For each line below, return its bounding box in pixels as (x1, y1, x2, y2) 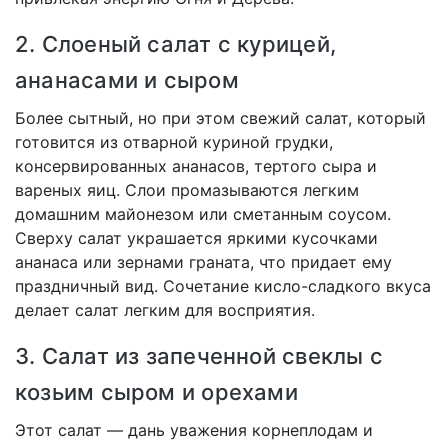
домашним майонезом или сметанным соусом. (15, 204, 391, 225)
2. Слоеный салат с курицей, (15, 31, 336, 58)
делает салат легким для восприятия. (15, 300, 315, 321)
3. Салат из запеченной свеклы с (15, 343, 383, 370)
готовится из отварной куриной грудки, (15, 132, 333, 153)
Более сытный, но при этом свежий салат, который (15, 108, 426, 129)
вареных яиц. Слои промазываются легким (15, 180, 359, 201)
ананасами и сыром (15, 67, 239, 94)
